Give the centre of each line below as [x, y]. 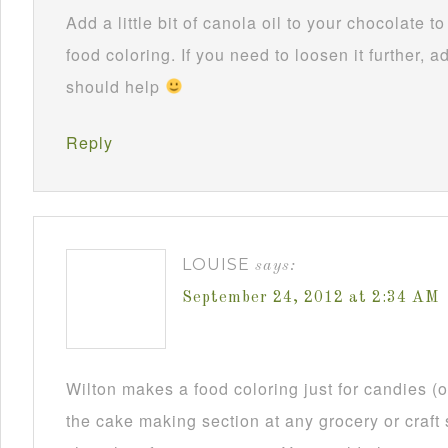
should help [115, 86]
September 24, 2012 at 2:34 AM [310, 297]
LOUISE [216, 264]
